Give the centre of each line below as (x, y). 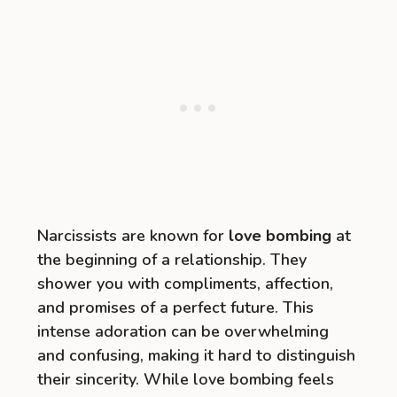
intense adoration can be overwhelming (183, 331)
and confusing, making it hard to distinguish (196, 355)
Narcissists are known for (133, 235)
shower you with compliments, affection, (185, 283)
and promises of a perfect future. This (175, 307)
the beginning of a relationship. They (172, 259)
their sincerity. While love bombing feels (186, 379)
